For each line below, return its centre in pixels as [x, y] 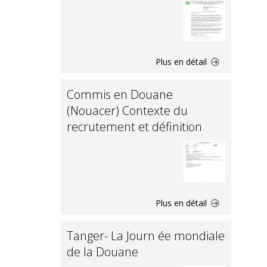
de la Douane [103, 252]
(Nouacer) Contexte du [127, 111]
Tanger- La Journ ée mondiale [146, 236]
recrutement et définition [134, 127]
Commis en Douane [120, 94]
